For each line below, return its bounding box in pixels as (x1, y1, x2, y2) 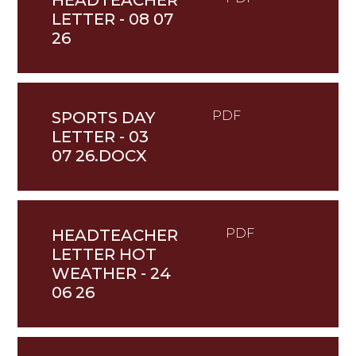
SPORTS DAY (51, 108, 155, 128)
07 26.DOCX (51, 146, 147, 166)
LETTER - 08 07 (51, 10, 173, 29)
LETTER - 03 (51, 127, 149, 147)
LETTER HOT (51, 245, 157, 265)
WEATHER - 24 (51, 264, 171, 284)
